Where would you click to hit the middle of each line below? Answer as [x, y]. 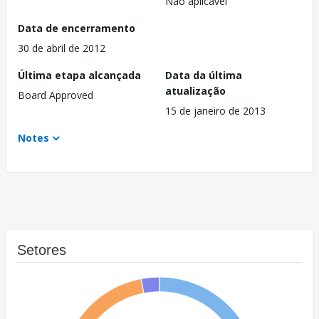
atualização [195, 91]
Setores [42, 250]
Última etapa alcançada [79, 75]
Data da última [204, 75]
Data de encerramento [77, 28]
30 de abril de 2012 [62, 48]
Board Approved [56, 95]
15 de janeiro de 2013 [215, 111]
